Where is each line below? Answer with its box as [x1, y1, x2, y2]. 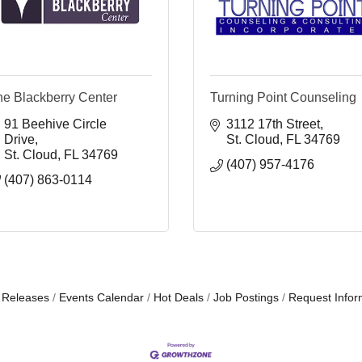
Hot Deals [153, 291, 204, 304]
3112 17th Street [226, 116, 320, 131]
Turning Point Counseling [210, 90, 356, 104]
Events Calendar [58, 291, 144, 304]
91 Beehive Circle [4, 116, 107, 131]
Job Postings [213, 291, 279, 304]
